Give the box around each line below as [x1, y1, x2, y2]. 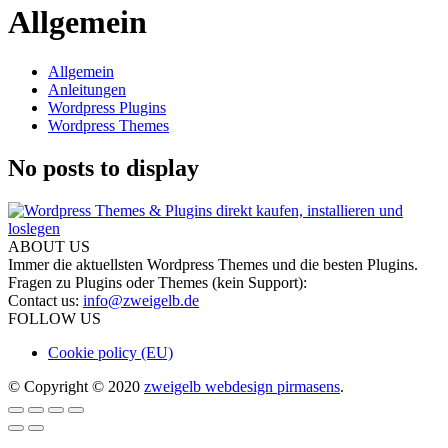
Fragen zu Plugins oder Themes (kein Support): [8, 273, 307, 291]
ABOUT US [8, 237, 90, 255]
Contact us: [8, 291, 83, 309]
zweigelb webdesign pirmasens [144, 377, 340, 395]
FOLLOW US [8, 309, 101, 327]
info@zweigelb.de [83, 291, 199, 309]
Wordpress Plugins [48, 98, 166, 116]
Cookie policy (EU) [48, 343, 173, 361]
